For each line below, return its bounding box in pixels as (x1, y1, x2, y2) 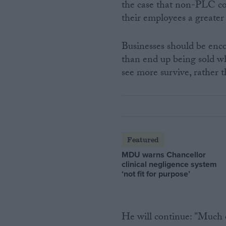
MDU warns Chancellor (122, 148, 206, 160)
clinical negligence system (122, 158, 217, 170)
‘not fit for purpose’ (122, 167, 191, 180)
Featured (127, 134, 159, 144)
